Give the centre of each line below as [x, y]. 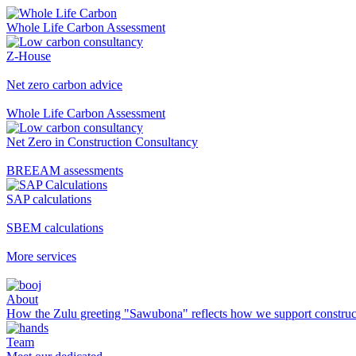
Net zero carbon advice [64, 85]
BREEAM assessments [65, 170]
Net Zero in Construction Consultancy [102, 142]
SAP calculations [49, 199]
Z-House [29, 56]
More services [41, 256]
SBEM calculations [55, 228]
